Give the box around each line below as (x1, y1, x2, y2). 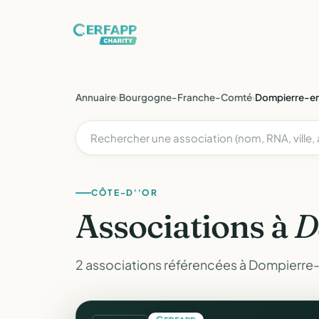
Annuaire (75, 91, 116, 103)
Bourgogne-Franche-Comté (119, 91, 252, 103)
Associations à (75, 206, 295, 246)
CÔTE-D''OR (91, 187, 158, 198)
